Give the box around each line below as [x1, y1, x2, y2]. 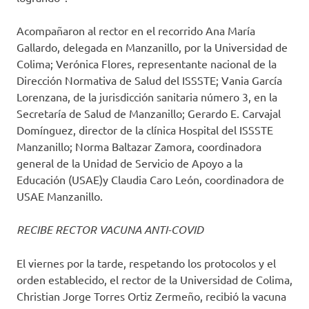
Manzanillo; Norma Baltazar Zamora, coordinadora [17, 139, 261, 154]
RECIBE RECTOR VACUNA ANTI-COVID [17, 222, 203, 237]
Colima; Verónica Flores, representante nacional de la [17, 57, 277, 71]
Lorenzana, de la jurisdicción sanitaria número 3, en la [17, 90, 277, 104]
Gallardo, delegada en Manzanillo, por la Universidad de [17, 40, 288, 54]
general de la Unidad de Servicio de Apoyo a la [17, 156, 243, 170]
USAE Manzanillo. [17, 189, 103, 203]
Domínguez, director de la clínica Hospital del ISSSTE [17, 123, 273, 137]
